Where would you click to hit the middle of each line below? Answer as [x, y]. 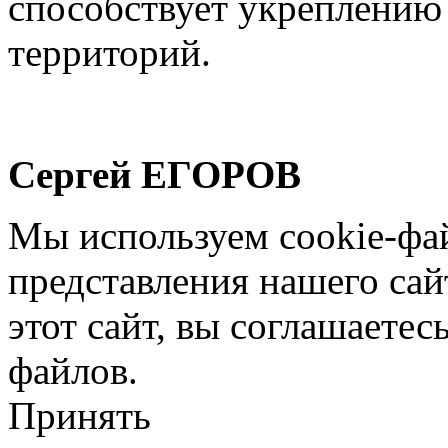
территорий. [109, 52]
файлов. [73, 370]
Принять [79, 415]
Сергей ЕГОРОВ [154, 174]
